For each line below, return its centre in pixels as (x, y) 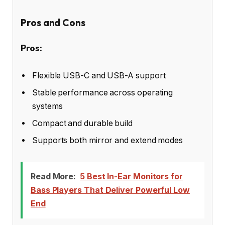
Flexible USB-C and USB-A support (99, 76)
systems (47, 106)
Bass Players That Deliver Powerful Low (110, 190)
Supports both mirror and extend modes (108, 141)
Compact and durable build (83, 124)
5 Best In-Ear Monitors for (131, 177)
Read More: (53, 177)
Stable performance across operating (103, 93)
